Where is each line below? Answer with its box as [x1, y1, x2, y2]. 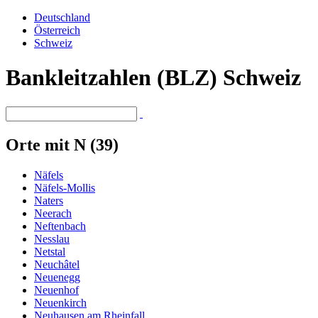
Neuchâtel [34, 258, 79, 270]
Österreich [34, 24, 80, 36]
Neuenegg [34, 270, 80, 283]
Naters [34, 194, 63, 207]
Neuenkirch [34, 296, 87, 309]
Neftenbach [34, 219, 86, 232]
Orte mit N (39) [6, 135, 119, 154]
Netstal [34, 245, 65, 258]
